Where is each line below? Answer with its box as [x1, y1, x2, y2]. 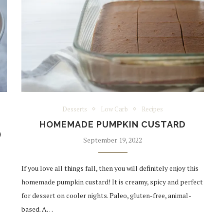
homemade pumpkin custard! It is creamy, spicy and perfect [21, 177, 203, 186]
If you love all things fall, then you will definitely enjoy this [21, 163, 199, 173]
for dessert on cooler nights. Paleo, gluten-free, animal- [21, 190, 192, 200]
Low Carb [101, 104, 128, 113]
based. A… [21, 204, 54, 214]
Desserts [62, 104, 88, 113]
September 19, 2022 [83, 135, 143, 145]
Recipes [142, 104, 163, 113]
